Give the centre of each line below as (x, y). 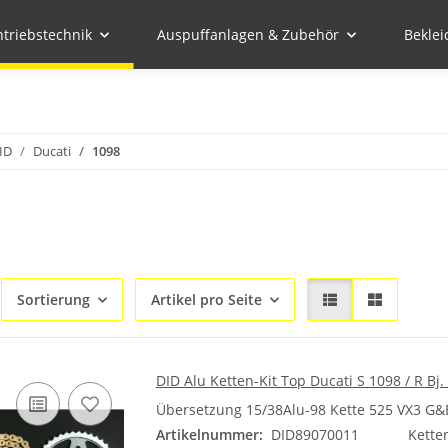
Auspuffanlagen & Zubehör (248, 34)
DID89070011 (315, 434)
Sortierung (53, 299)
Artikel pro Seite (206, 299)
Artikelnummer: (209, 434)
